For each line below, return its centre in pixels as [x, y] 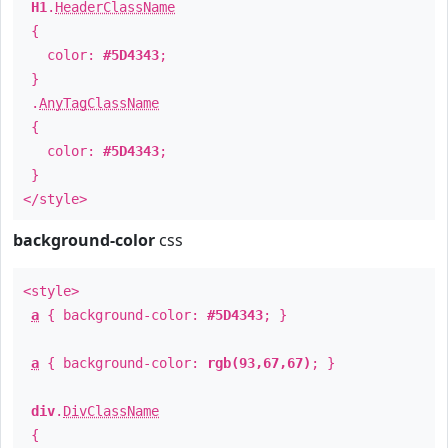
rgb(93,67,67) [259, 363]
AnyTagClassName [99, 103]
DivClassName [111, 411]
